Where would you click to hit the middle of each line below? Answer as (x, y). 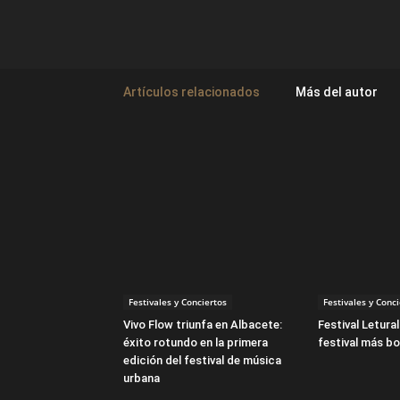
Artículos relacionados (192, 92)
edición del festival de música (202, 360)
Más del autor (337, 92)
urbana (142, 378)
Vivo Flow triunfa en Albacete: (203, 325)
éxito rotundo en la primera (196, 342)
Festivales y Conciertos (178, 302)
